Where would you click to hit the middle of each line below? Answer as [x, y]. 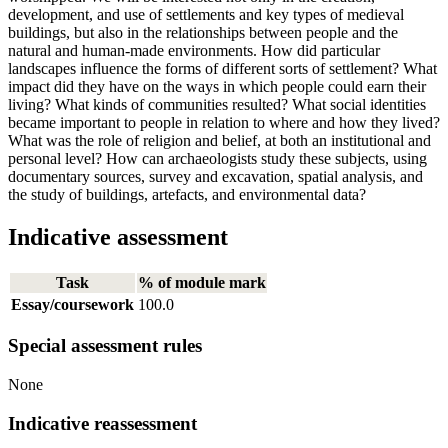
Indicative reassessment [102, 423]
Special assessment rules [105, 346]
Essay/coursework [72, 304]
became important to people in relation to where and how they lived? [224, 122]
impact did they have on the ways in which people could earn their [217, 86]
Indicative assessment [118, 236]
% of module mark [202, 282]
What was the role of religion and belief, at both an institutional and [219, 140]
